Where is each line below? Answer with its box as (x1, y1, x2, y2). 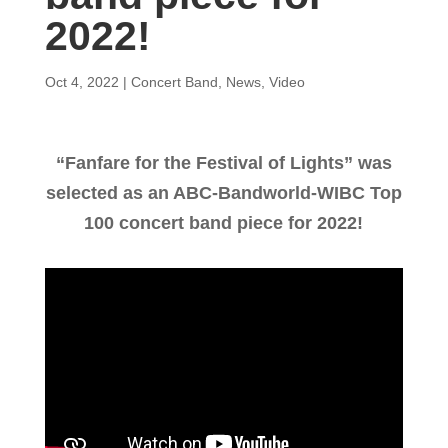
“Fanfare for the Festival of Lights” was (55, 153, 392, 173)
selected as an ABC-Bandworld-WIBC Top (45, 183, 402, 203)
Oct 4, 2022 (44, 74, 119, 90)
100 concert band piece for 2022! (84, 213, 364, 233)
